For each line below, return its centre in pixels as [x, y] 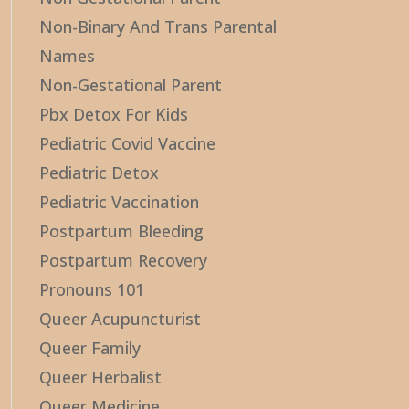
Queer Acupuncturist [120, 319]
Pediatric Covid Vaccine [127, 143]
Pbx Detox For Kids [113, 114]
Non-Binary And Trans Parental [157, 26]
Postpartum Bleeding [121, 231]
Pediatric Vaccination [119, 202]
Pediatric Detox [99, 173]
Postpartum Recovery [123, 260]
